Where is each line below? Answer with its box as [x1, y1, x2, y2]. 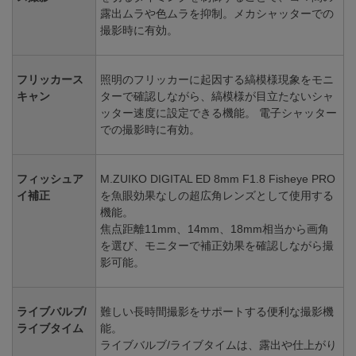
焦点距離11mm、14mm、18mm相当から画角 [100, 222, 329, 236]
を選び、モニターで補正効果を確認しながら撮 [100, 239, 334, 253]
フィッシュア [17, 172, 83, 186]
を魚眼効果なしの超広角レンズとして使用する [100, 189, 334, 203]
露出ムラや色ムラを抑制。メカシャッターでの [100, 7, 334, 21]
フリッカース [17, 73, 83, 87]
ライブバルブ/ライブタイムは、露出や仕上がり [100, 339, 337, 352]
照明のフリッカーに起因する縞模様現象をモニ [100, 73, 334, 87]
